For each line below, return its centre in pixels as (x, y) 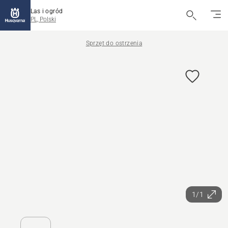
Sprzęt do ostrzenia (114, 43)
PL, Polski (43, 19)
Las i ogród (47, 11)
